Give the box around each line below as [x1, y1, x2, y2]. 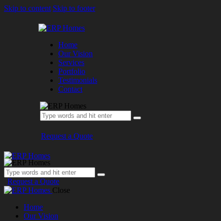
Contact [58, 85, 82, 93]
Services [58, 58, 84, 67]
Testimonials [58, 76, 97, 84]
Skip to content [4, 4, 51, 12]
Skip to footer [53, 4, 95, 12]
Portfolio [58, 67, 85, 75]
